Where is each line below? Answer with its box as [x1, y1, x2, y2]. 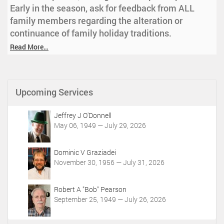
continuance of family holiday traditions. [10, 27, 171, 39]
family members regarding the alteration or [10, 14, 182, 27]
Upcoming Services [15, 86, 93, 98]
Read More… [10, 42, 48, 52]
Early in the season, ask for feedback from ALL [10, 2, 194, 14]
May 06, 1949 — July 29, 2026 [54, 120, 146, 130]
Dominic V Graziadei [54, 147, 116, 157]
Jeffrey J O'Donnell [54, 110, 111, 120]
